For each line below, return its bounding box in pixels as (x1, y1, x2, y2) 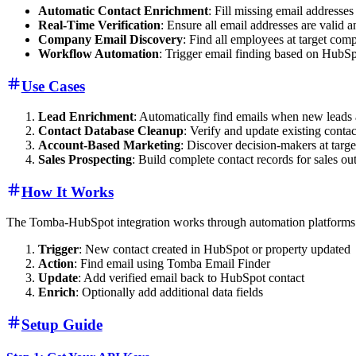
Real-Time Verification (38, 18, 161, 33)
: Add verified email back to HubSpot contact (78, 271, 304, 285)
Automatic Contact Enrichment (38, 4, 208, 18)
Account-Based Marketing (38, 138, 180, 153)
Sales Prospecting (38, 153, 132, 167)
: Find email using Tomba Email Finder (74, 257, 270, 271)
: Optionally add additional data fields (75, 285, 263, 300)
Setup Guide (21, 315, 103, 333)
